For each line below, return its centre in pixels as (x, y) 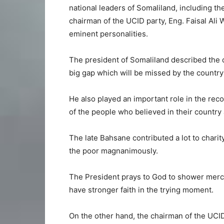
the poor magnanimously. (113, 150)
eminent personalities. (108, 33)
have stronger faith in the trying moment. (141, 189)
